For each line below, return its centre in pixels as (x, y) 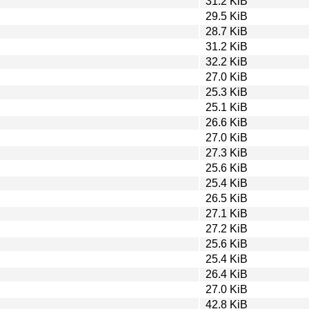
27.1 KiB (227, 213)
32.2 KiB (227, 61)
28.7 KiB (227, 31)
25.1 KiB (227, 107)
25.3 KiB (227, 92)
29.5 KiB (227, 16)
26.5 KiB (227, 198)
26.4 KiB (227, 274)
